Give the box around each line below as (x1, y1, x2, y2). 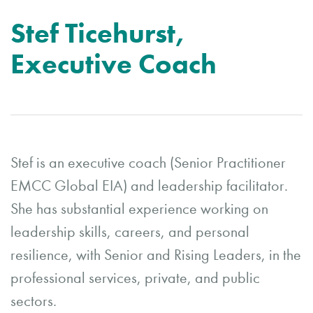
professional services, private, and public (10, 269, 260, 287)
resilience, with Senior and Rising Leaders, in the (10, 246, 301, 264)
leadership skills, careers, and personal (10, 223, 249, 241)
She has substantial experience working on (10, 200, 268, 218)
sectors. (10, 292, 57, 310)
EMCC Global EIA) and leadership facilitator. (10, 177, 288, 195)
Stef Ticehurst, (10, 17, 185, 50)
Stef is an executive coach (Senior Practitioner (10, 154, 286, 172)
